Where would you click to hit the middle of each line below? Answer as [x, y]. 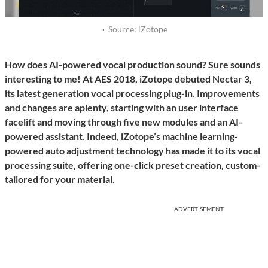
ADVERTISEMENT [199, 209]
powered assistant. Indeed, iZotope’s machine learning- [121, 136]
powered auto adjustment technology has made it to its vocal [133, 151]
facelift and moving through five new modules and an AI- [124, 122]
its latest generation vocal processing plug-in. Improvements [132, 93]
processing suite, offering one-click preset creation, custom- [133, 165]
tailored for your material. [60, 179]
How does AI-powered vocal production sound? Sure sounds [133, 65]
